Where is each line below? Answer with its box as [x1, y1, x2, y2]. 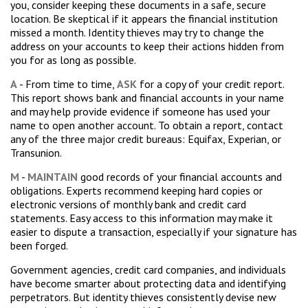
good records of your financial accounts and [78, 170, 282, 184]
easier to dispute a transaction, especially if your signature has [10, 225, 297, 239]
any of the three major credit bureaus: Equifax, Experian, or [10, 132, 281, 146]
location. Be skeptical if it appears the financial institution [10, 12, 278, 25]
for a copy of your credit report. [137, 77, 284, 91]
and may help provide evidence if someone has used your [10, 104, 270, 118]
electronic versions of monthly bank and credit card [10, 197, 246, 211]
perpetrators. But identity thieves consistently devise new [10, 290, 276, 304]
